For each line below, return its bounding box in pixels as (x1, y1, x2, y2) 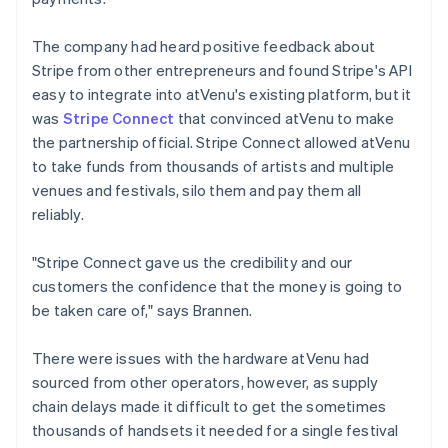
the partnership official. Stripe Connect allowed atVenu (32, 131, 411, 152)
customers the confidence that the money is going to (32, 275, 403, 296)
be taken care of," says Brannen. (32, 299, 253, 320)
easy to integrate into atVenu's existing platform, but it (32, 83, 412, 104)
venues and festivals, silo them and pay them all (32, 179, 362, 200)
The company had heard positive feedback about (32, 35, 376, 56)
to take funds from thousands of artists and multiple (32, 155, 395, 176)
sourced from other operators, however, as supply (32, 371, 379, 392)
